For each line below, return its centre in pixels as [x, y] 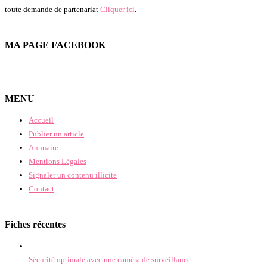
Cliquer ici [117, 10]
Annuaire [44, 147]
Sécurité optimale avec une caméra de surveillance [110, 260]
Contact [41, 188]
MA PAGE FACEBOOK [55, 45]
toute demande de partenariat [52, 10]
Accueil [41, 120]
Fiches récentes [35, 224]
